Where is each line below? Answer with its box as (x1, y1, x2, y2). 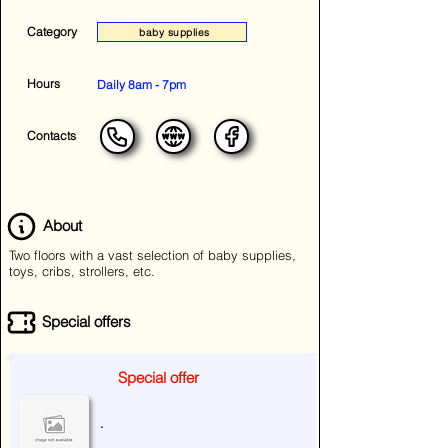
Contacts (27, 128, 76, 143)
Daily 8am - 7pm (97, 77, 186, 92)
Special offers (42, 312, 131, 331)
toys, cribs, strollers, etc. (9, 263, 155, 279)
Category (27, 24, 77, 39)
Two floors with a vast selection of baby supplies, (9, 247, 296, 263)
